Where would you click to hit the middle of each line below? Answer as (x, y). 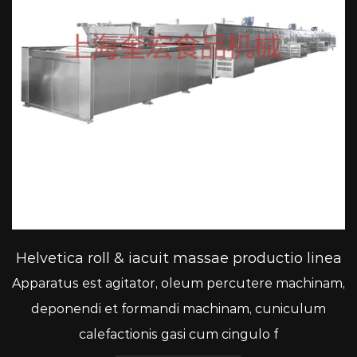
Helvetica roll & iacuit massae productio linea (178, 258)
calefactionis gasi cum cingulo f (178, 334)
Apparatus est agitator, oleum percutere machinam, (178, 283)
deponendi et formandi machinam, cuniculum (178, 308)
